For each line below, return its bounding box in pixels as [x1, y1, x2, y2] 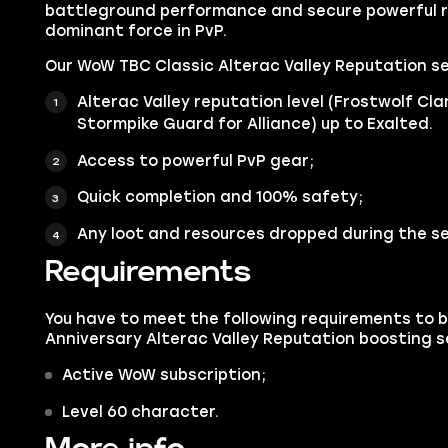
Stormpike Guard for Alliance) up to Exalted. [76, 114, 433, 133]
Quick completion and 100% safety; [76, 188, 363, 207]
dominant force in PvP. [44, 21, 227, 40]
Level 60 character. [61, 403, 219, 422]
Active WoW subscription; [61, 366, 266, 385]
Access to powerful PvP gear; [76, 151, 314, 170]
